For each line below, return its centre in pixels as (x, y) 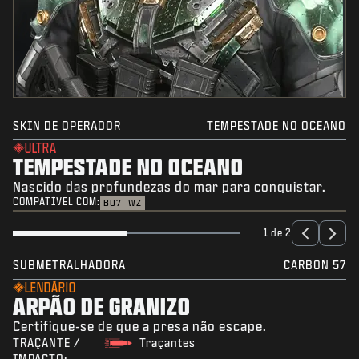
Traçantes (168, 343)
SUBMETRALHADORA (69, 265)
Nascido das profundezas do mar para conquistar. (169, 187)
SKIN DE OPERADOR (67, 126)
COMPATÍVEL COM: (56, 202)
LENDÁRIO (50, 288)
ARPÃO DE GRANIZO (102, 306)
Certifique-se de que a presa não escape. (140, 326)
